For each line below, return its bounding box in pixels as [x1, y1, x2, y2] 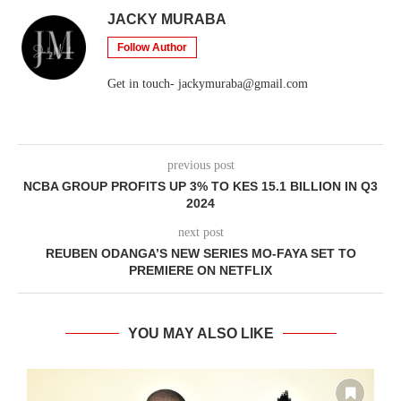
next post [177, 226, 224, 240]
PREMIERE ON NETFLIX [129, 263, 272, 278]
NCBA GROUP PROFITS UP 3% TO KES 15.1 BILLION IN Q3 [23, 179, 378, 194]
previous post [166, 158, 235, 173]
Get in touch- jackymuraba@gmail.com [107, 77, 308, 91]
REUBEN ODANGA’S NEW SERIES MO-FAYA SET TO [45, 246, 356, 261]
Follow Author [117, 41, 187, 55]
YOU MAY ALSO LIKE [127, 326, 274, 342]
